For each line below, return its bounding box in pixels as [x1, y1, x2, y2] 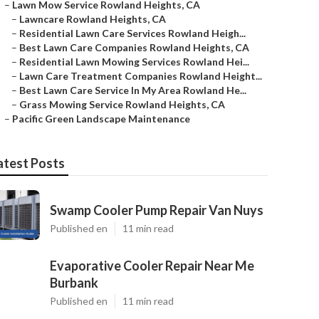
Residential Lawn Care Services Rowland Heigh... [19, 27, 246, 39]
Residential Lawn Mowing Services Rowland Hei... [19, 56, 249, 68]
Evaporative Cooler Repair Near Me [50, 258, 254, 273]
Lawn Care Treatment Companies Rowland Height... [19, 70, 262, 82]
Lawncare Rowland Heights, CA [19, 13, 166, 25]
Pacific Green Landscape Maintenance [12, 113, 190, 125]
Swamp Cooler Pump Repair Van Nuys [50, 202, 263, 218]
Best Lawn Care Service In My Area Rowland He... [19, 84, 246, 96]
